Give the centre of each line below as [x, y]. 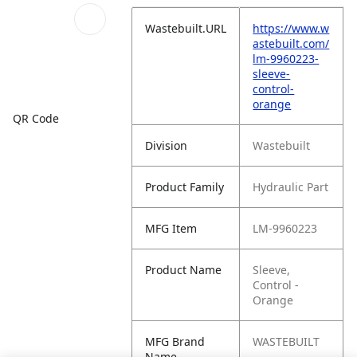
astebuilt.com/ [291, 43]
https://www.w [291, 28]
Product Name [184, 270]
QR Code [36, 118]
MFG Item [171, 228]
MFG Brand [175, 341]
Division [167, 145]
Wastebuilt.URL [186, 28]
